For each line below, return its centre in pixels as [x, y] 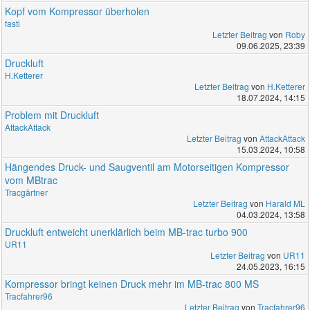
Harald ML [285, 203]
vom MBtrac [31, 180]
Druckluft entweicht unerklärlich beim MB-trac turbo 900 [127, 231]
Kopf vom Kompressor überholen [77, 11]
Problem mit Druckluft [52, 115]
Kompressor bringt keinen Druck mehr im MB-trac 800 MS [132, 283]
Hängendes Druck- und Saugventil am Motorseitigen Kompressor [147, 166]
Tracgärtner [27, 192]
